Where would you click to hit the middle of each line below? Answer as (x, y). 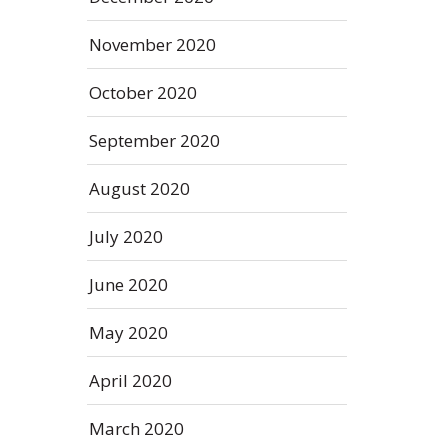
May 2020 (128, 332)
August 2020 (139, 188)
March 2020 (136, 428)
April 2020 (130, 380)
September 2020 (154, 140)
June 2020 (128, 284)
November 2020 (152, 44)
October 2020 (143, 92)
